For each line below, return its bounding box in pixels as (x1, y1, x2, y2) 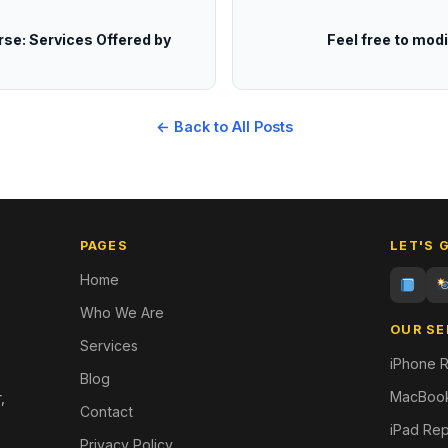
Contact (79, 403, 133, 420)
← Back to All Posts (155, 118, 293, 135)
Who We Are (79, 304, 164, 321)
